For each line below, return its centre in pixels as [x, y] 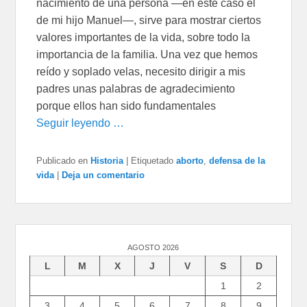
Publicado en [62, 161]
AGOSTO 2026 [153, 248]
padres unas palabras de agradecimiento [136, 89]
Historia [107, 161]
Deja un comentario [103, 175]
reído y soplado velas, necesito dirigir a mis [141, 72]
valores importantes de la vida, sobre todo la [144, 38]
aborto [190, 161]
